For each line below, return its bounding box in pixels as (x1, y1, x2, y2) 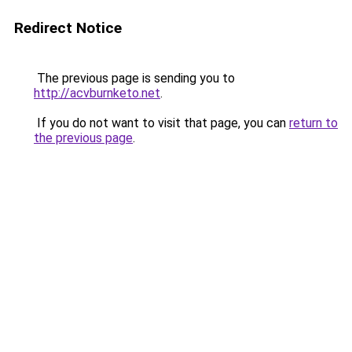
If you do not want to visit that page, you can (34, 115, 289, 130)
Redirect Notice (14, 19, 122, 37)
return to (289, 115, 338, 130)
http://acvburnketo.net (34, 86, 160, 101)
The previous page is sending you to (34, 71, 235, 86)
